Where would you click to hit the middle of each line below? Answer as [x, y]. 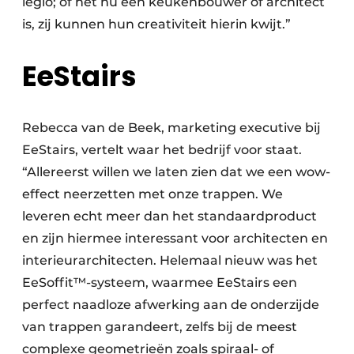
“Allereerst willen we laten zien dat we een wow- [176, 171]
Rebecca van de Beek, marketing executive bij [171, 127]
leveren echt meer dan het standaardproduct [169, 216]
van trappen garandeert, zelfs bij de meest [160, 326]
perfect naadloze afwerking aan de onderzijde [171, 304]
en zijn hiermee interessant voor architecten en [175, 238]
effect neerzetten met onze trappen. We [153, 194]
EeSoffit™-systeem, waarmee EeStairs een [160, 282]
